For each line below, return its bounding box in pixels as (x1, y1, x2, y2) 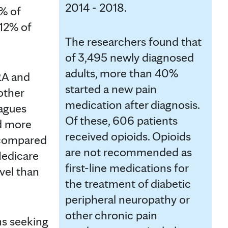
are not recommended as (65, 144, 192, 159)
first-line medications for (65, 160, 188, 175)
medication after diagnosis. (65, 97, 199, 112)
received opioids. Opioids (65, 128, 191, 144)
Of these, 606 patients (65, 112, 178, 128)
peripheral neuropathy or (65, 191, 189, 207)
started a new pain (65, 81, 157, 96)
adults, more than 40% (65, 65, 178, 80)
